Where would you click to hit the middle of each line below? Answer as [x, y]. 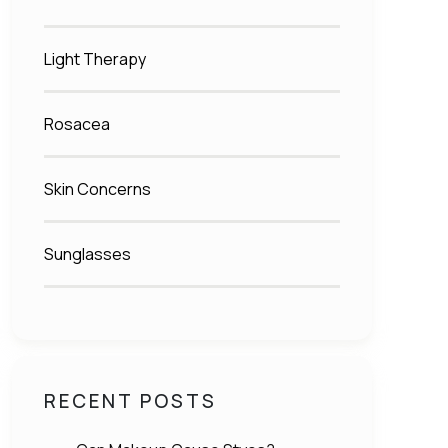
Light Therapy [95, 59]
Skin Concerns [97, 189]
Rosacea [77, 124]
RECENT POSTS [130, 401]
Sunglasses [87, 254]
